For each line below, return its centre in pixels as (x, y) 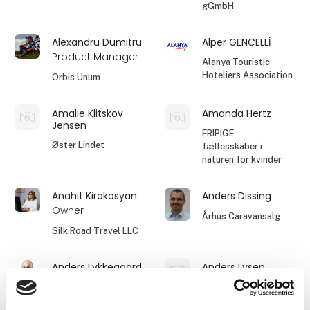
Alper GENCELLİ (237, 42)
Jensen (70, 125)
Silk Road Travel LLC (95, 230)
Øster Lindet (79, 145)
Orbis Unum (76, 77)
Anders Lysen (234, 267)
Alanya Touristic (236, 62)
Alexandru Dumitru (97, 42)
